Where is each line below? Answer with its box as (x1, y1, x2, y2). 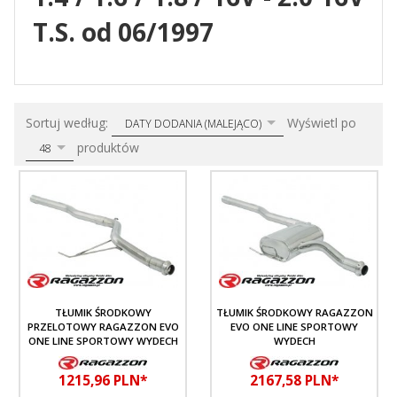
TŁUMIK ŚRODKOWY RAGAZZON (215, 305, 373, 319)
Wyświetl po (287, 113, 356, 131)
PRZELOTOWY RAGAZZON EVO (27, 319, 179, 333)
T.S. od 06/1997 (33, 15, 214, 50)
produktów (74, 138, 139, 156)
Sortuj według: (26, 113, 112, 131)
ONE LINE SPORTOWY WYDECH (27, 333, 178, 347)
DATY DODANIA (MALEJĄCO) (125, 115, 261, 131)
